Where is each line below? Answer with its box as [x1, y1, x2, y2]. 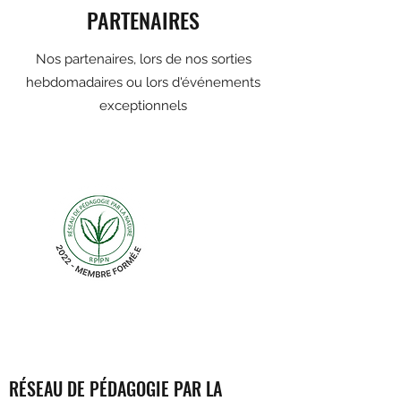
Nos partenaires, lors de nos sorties [35, 51, 252, 67]
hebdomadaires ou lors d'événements [26, 74, 260, 90]
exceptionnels [99, 98, 187, 114]
